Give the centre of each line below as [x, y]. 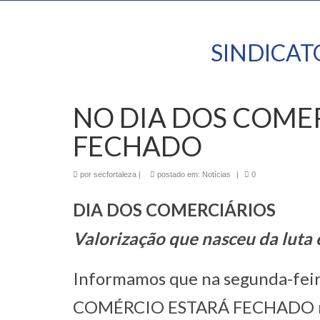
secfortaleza [115, 174]
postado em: [179, 174]
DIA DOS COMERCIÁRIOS [174, 210]
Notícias [216, 174]
